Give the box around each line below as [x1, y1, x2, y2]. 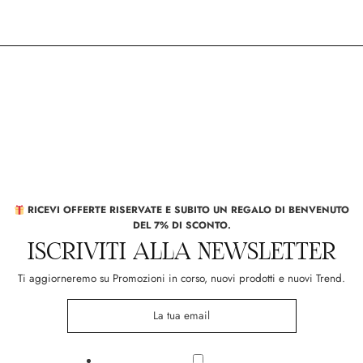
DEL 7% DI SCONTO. [132, 218, 231, 233]
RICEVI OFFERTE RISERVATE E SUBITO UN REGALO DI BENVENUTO [24, 203, 350, 218]
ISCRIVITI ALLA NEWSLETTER [27, 237, 336, 267]
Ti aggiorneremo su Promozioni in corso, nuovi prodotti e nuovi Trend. [18, 271, 345, 287]
